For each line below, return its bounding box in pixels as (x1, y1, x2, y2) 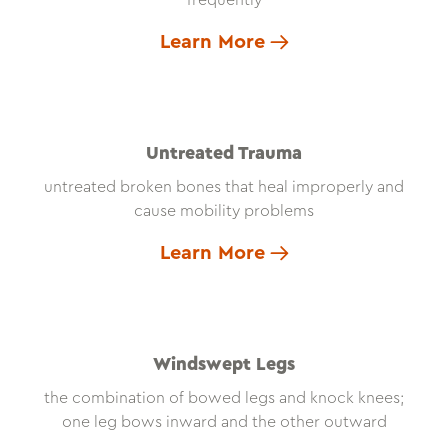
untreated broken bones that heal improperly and (44, 179, 404, 196)
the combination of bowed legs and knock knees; (44, 390, 404, 407)
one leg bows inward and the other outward (61, 414, 387, 431)
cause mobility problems (134, 203, 314, 220)
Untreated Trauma (146, 144, 302, 163)
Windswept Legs (153, 355, 295, 374)
